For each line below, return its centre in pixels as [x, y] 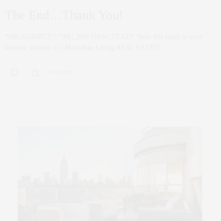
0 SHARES [61, 72]
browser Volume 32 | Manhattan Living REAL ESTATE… [87, 48]
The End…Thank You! [64, 15]
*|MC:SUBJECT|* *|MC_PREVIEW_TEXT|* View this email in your [104, 37]
